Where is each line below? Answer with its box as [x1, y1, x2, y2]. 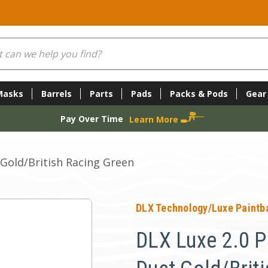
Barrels [41, 87, 72, 99]
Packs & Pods [169, 87, 228, 99]
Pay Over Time [60, 112, 123, 124]
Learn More [129, 113, 181, 125]
